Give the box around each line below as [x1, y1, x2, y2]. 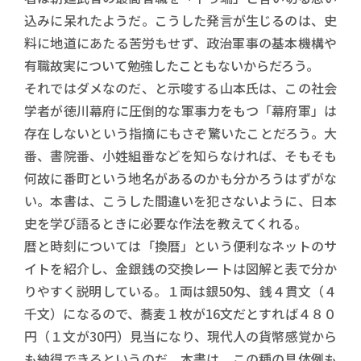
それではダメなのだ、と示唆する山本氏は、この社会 [24, 78, 337, 98]
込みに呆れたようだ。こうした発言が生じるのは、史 [24, 10, 337, 31]
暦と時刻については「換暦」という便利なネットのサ [24, 236, 337, 256]
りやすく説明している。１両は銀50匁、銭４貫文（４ [24, 281, 337, 301]
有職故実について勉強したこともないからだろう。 [24, 56, 319, 76]
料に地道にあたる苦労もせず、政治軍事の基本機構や [24, 33, 337, 53]
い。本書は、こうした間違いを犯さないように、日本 [24, 191, 337, 211]
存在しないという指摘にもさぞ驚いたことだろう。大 [24, 123, 337, 143]
